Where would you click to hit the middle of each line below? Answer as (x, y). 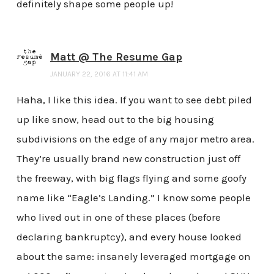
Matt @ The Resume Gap (116, 57)
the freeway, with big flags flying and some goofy (131, 178)
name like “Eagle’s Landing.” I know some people (133, 198)
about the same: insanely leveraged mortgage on (133, 257)
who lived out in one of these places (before (118, 217)
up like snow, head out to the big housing (115, 120)
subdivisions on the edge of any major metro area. (135, 139)
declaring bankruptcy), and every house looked (129, 237)
